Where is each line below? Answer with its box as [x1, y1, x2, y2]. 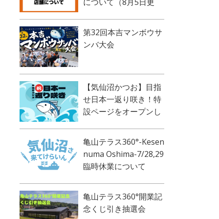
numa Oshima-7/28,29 [83, 148, 164, 159]
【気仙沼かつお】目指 [83, 81, 161, 92]
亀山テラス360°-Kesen [83, 136, 164, 147]
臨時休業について [83, 160, 146, 172]
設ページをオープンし [83, 106, 161, 117]
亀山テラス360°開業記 [83, 191, 162, 202]
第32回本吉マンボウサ [83, 26, 162, 38]
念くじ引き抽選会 [83, 203, 146, 214]
